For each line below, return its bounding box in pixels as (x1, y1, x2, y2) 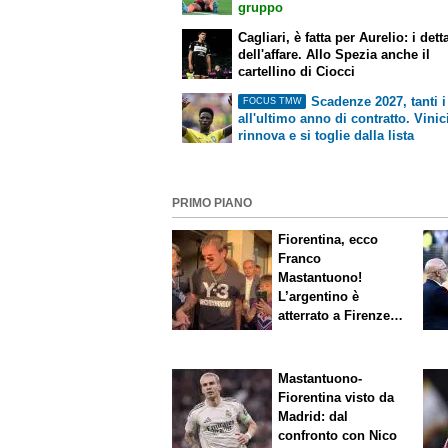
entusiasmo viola (278, 327, 385, 343)
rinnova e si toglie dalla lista (238, 127, 415, 143)
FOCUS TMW (242, 96, 302, 107)
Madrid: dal (278, 408, 349, 424)
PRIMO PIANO (172, 197, 252, 210)
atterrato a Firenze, (278, 308, 395, 324)
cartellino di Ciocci (238, 64, 356, 80)
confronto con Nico (278, 427, 398, 443)
